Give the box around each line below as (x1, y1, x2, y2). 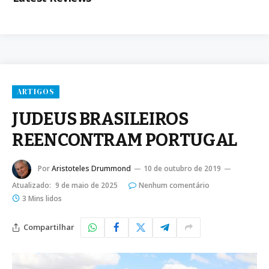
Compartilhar (23, 222, 74, 233)
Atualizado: (12, 180, 51, 190)
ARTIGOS (17, 86, 55, 97)
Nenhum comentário (139, 180, 210, 190)
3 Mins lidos (22, 193, 62, 204)
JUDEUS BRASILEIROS (12, 108, 189, 130)
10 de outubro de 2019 (144, 163, 221, 174)
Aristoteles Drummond (52, 163, 131, 174)
